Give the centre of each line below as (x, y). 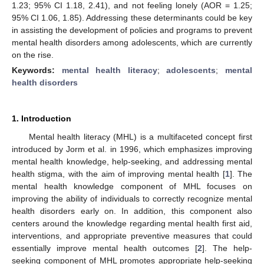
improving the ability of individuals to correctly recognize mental (132, 198)
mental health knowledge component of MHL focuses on (132, 186)
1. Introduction (42, 118)
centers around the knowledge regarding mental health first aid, (132, 223)
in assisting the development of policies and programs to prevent (132, 30)
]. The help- (227, 248)
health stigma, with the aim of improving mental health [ (118, 174)
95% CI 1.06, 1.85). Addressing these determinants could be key (132, 17)
